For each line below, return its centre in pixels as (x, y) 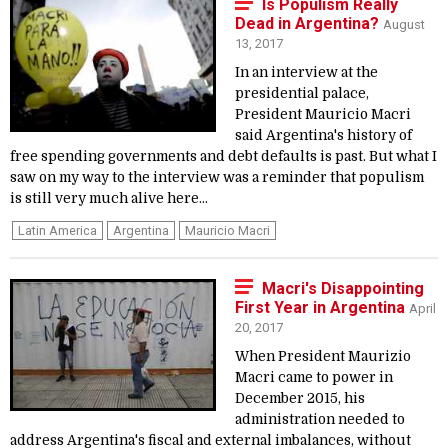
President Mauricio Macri (323, 114)
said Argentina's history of (323, 135)
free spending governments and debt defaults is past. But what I (223, 156)
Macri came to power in (314, 377)
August (404, 24)
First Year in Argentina (322, 307)
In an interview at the (306, 72)
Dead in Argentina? (309, 23)
